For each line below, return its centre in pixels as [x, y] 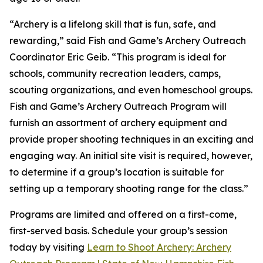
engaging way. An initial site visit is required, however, [131, 156]
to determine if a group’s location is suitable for [117, 172]
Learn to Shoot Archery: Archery [159, 247]
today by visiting [48, 247]
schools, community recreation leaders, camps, [115, 73]
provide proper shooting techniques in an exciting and [131, 139]
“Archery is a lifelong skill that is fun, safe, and [113, 24]
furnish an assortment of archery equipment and [118, 123]
